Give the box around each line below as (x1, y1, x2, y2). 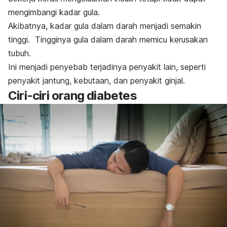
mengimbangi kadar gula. (8, 7, 102, 18)
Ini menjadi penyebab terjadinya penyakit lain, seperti (8, 62, 206, 72)
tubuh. (8, 48, 31, 59)
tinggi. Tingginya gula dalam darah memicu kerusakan (8, 34, 208, 45)
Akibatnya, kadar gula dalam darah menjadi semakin (8, 21, 201, 31)
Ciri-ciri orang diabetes (8, 88, 137, 103)
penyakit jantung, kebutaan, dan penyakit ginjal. (8, 75, 185, 86)
